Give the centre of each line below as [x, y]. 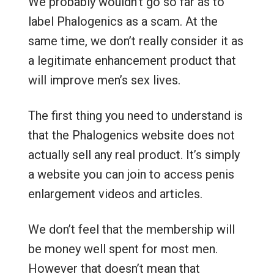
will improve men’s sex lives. [104, 80]
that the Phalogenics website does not [131, 135]
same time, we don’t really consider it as [135, 41]
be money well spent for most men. [123, 249]
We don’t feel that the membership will [131, 229]
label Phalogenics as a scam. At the [123, 21]
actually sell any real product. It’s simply [134, 155]
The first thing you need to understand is [135, 116]
